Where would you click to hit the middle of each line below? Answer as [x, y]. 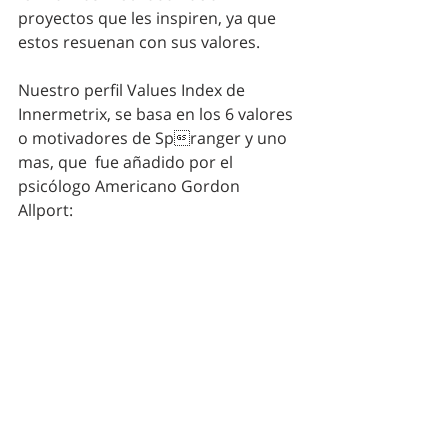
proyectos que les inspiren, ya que [149, 17]
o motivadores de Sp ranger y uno [154, 137]
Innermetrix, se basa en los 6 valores [157, 113]
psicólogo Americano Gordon [131, 185]
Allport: [47, 209]
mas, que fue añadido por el [127, 161]
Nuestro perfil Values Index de [133, 89]
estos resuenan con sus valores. [141, 41]
